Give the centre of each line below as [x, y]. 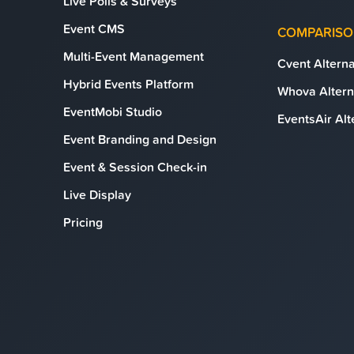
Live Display [97, 194]
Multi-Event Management [134, 56]
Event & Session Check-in [135, 167]
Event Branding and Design [140, 139]
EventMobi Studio [113, 111]
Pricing [83, 222]
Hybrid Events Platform [128, 84]
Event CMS [94, 28]
